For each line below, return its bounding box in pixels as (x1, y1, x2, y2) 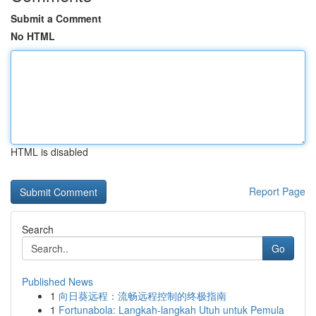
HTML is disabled (11, 145, 88, 159)
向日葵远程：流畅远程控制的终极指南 (59, 288, 226, 303)
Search (22, 222, 54, 236)
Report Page (249, 184, 305, 198)
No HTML (11, 29, 55, 43)
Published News (22, 274, 93, 288)
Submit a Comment (11, 11, 102, 25)
